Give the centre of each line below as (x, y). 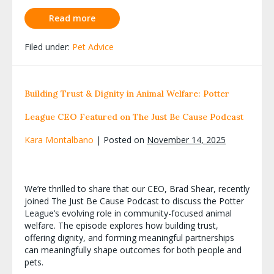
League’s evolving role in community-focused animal (128, 213)
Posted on (124, 139)
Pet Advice (93, 46)
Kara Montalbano (59, 139)
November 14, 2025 (186, 139)
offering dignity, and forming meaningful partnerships (129, 237)
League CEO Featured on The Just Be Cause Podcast (134, 117)
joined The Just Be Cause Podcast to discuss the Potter (134, 201)
